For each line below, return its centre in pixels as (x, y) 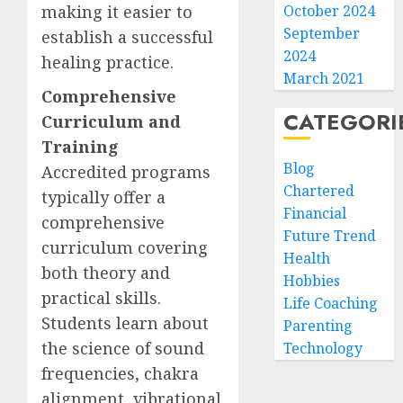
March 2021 (324, 78)
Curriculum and (111, 121)
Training (80, 147)
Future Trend (330, 236)
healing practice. (107, 62)
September (322, 33)
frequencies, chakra (120, 373)
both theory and (106, 273)
